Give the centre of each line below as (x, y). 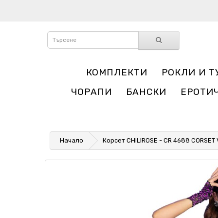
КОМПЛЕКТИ (117, 72)
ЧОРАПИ (91, 92)
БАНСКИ (146, 92)
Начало (72, 140)
